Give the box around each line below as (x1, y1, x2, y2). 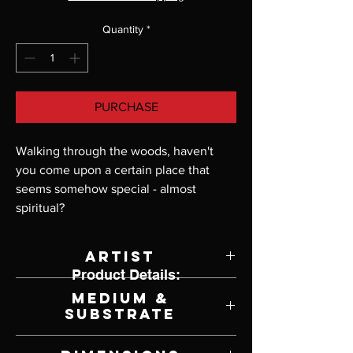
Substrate (65, 305, 176, 324)
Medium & (71, 289, 169, 308)
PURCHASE (94, 100, 158, 114)
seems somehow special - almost (16, 182, 196, 196)
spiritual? (16, 201, 65, 215)
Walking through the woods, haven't (16, 144, 214, 158)
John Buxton (94, 278, 158, 295)
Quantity (102, 23, 143, 36)
